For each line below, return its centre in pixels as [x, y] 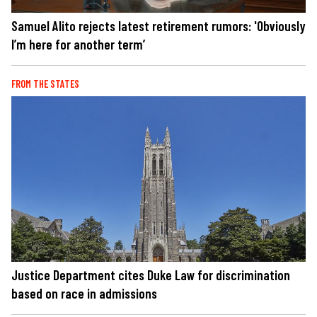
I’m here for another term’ [78, 44]
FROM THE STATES [45, 83]
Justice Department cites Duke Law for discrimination [151, 275]
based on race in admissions [84, 293]
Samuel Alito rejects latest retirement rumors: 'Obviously [158, 25]
